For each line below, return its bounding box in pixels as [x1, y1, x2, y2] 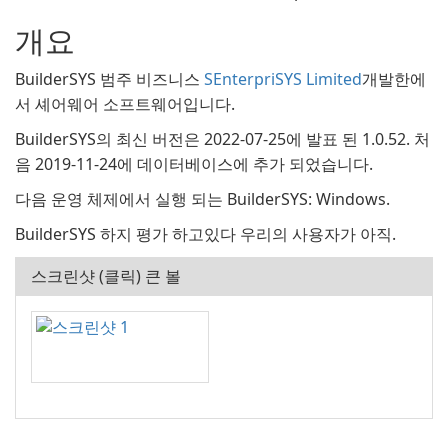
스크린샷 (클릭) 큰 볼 [31, 265, 181, 287]
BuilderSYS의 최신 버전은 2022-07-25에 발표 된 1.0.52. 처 [15, 128, 430, 150]
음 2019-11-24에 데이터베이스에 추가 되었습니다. [15, 153, 373, 175]
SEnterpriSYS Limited [204, 68, 362, 90]
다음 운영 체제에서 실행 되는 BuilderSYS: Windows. [15, 188, 390, 210]
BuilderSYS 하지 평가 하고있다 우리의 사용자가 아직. [15, 223, 396, 245]
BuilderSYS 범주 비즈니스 [15, 68, 204, 90]
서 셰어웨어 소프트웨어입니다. [15, 93, 235, 115]
